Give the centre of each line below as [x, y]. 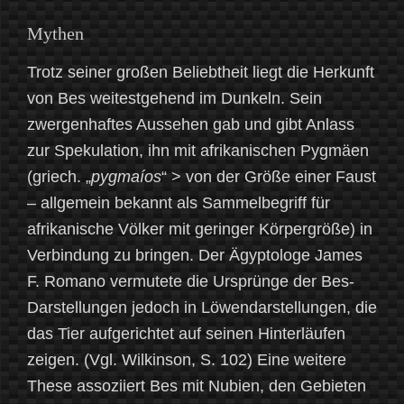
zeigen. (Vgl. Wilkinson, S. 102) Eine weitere [187, 360]
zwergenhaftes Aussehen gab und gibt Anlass [191, 125]
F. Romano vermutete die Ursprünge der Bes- [191, 282]
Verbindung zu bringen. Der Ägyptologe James [195, 256]
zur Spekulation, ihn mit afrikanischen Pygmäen [198, 151]
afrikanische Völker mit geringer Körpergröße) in [200, 230]
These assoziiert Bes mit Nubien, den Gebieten [197, 386]
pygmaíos [126, 177]
